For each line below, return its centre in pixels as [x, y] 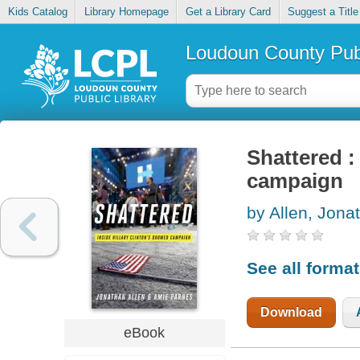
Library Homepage [126, 12]
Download [291, 312]
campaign [295, 181]
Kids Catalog [37, 12]
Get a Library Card [228, 12]
